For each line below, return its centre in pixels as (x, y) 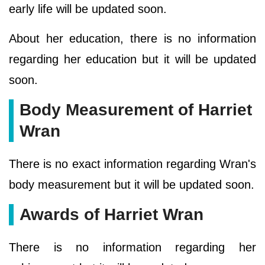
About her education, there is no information (132, 39)
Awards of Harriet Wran (116, 215)
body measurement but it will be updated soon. (132, 185)
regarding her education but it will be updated (132, 59)
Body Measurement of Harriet (136, 110)
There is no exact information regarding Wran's (132, 164)
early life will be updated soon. (88, 9)
